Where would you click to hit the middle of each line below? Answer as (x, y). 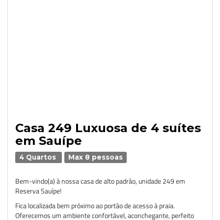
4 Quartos (39, 157)
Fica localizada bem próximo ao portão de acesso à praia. (95, 206)
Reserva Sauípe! (38, 191)
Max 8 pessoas (96, 157)
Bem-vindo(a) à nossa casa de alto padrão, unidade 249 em (100, 181)
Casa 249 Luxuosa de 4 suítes (108, 128)
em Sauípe (49, 141)
